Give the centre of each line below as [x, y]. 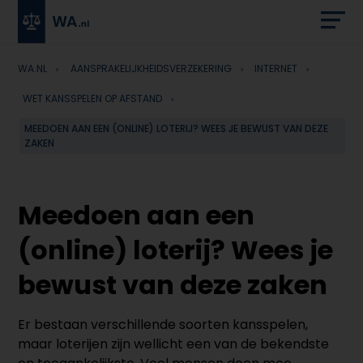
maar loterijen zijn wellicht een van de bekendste [174, 344]
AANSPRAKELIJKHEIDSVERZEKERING [151, 68]
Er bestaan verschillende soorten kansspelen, [163, 324]
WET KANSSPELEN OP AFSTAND [93, 98]
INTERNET [276, 68]
